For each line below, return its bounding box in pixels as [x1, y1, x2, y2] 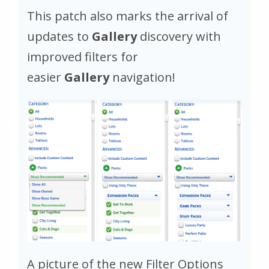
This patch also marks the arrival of [27, 7, 228, 24]
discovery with [140, 28, 221, 44]
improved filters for [27, 48, 138, 65]
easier [27, 68, 64, 85]
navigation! [112, 68, 175, 85]
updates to [27, 28, 92, 44]
